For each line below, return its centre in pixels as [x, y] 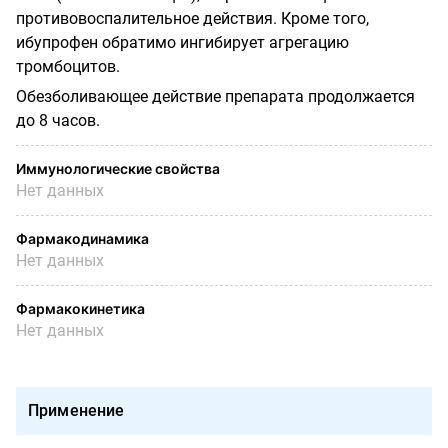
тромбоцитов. [68, 66]
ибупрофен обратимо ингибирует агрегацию [182, 42]
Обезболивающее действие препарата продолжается [215, 96]
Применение [76, 410]
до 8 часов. [58, 120]
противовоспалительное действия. [148, 18]
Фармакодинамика [82, 238]
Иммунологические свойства [118, 168]
